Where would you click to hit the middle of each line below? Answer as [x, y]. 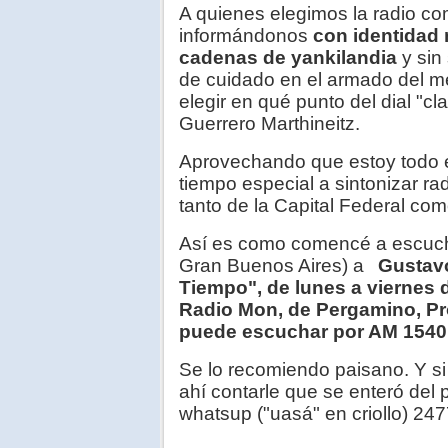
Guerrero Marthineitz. [269, 124]
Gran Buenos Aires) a [276, 266]
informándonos [246, 36]
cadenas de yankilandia [290, 58]
